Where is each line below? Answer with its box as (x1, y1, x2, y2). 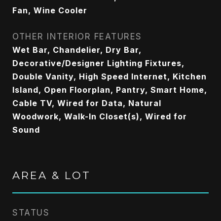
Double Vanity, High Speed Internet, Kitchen (12, 72, 207, 81)
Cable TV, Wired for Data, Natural (12, 98, 161, 108)
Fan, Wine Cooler (12, 5, 87, 15)
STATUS (12, 208, 49, 218)
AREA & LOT (12, 169, 91, 182)
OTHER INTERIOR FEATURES (12, 32, 142, 41)
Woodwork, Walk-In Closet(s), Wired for (12, 111, 187, 121)
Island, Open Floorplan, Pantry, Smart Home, (12, 85, 207, 95)
